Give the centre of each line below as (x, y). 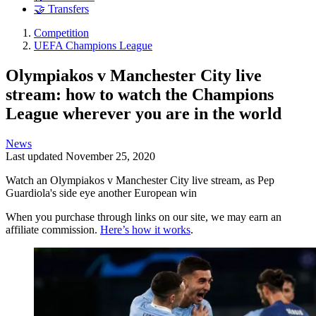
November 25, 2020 (110, 156)
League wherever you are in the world (144, 113)
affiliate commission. (53, 229)
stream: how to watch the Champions (140, 94)
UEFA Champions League (93, 46)
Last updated (36, 156)
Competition (61, 33)
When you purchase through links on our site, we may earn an (144, 217)
